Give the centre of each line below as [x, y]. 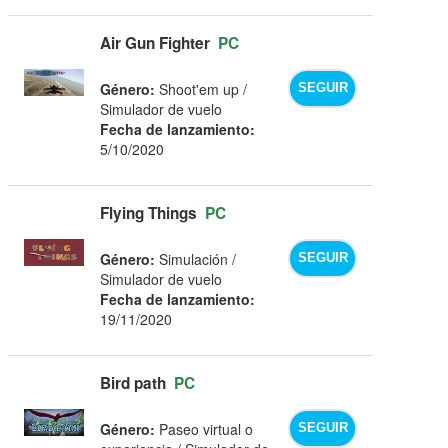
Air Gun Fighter [155, 42]
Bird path [133, 382]
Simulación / [196, 258]
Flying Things [149, 212]
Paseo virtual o [204, 428]
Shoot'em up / [201, 88]
